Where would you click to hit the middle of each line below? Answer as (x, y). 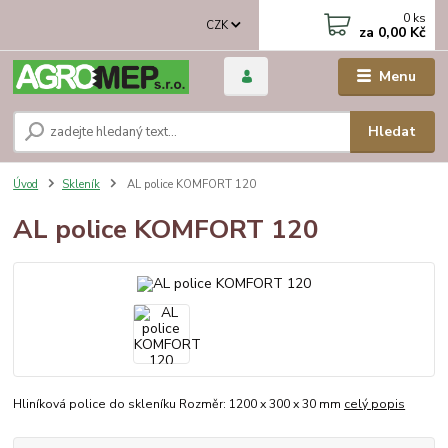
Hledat (392, 132)
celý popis (375, 404)
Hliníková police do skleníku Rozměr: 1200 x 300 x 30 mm (179, 404)
